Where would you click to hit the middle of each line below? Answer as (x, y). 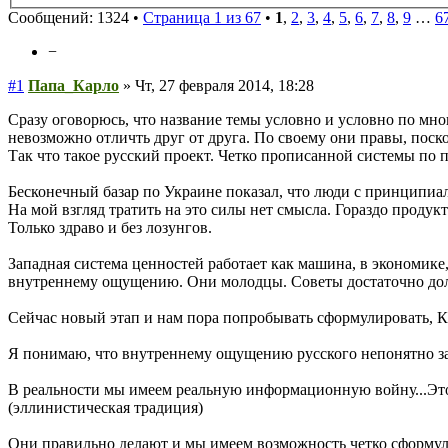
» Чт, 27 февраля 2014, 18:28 (216, 85)
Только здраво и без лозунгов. (110, 227)
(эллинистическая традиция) (105, 407)
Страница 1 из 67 (202, 17)
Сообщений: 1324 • (75, 17)
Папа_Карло (73, 85)
